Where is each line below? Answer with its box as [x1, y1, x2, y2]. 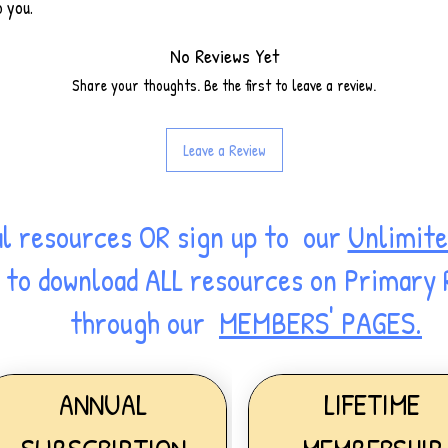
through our [70, 301, 219, 344]
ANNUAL [59, 383, 147, 424]
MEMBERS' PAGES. [219, 301, 422, 344]
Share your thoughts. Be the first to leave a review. [72, 73, 376, 96]
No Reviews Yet [169, 41, 279, 69]
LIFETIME [324, 383, 420, 424]
